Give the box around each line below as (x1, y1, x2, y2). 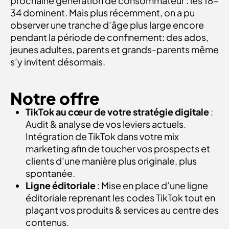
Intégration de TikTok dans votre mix (26, 130, 179, 143)
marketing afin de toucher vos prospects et (26, 143, 210, 155)
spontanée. (26, 167, 75, 179)
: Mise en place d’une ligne (96, 179, 208, 192)
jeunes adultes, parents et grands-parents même (10, 43, 219, 56)
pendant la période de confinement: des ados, (10, 31, 209, 43)
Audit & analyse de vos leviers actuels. (26, 118, 186, 130)
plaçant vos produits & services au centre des (26, 204, 219, 216)
